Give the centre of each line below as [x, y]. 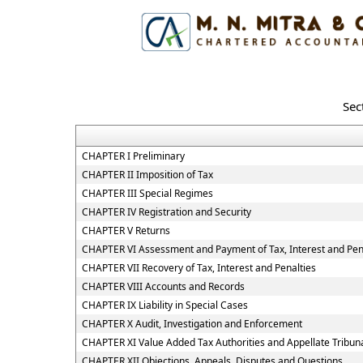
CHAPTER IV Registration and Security [167, 212]
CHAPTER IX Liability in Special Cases [165, 305]
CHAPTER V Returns [126, 231]
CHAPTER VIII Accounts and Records [163, 286]
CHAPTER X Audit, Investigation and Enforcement [192, 324]
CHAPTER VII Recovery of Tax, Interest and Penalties [199, 268]
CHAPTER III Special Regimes [147, 193]
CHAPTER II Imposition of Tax [147, 175]
